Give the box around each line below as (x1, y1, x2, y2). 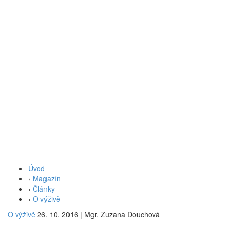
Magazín (33, 173, 61, 184)
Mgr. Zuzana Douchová (82, 209, 160, 219)
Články (33, 184, 55, 194)
